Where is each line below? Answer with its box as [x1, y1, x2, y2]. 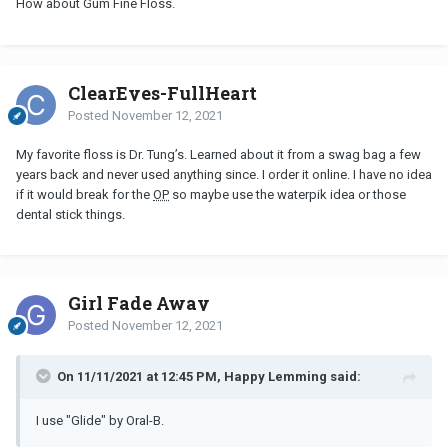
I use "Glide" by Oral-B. [36, 412, 167, 428]
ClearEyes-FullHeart [68, 80, 257, 105]
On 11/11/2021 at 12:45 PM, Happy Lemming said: [57, 368, 361, 384]
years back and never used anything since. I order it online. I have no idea [16, 166, 432, 182]
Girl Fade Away [68, 290, 210, 315]
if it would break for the [16, 186, 153, 202]
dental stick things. [16, 206, 125, 222]
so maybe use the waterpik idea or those [169, 186, 406, 202]
